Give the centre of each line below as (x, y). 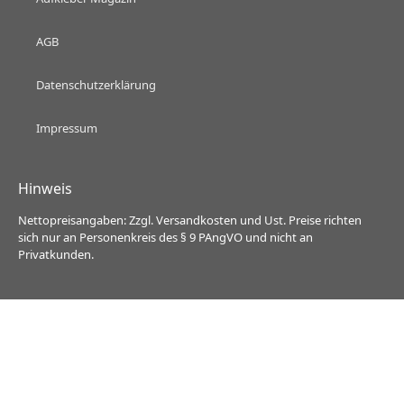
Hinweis (47, 189)
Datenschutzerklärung (96, 85)
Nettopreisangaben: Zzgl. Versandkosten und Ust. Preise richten (190, 220)
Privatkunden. (56, 255)
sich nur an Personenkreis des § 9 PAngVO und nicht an (165, 238)
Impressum (67, 129)
